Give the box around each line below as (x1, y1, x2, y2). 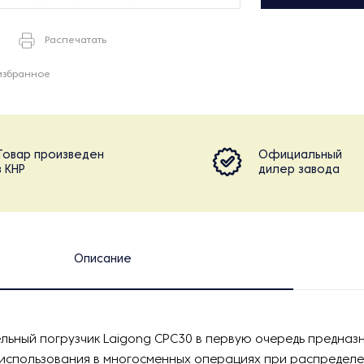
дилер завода (258, 165, 340, 175)
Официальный (258, 150, 342, 161)
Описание (73, 254, 132, 265)
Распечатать (45, 36, 106, 45)
